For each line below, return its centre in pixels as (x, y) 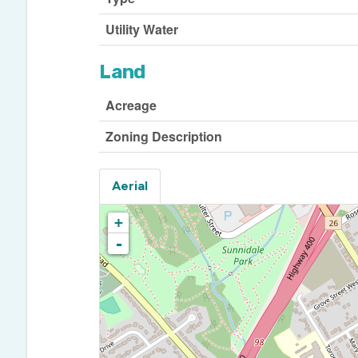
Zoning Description (164, 136)
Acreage (131, 105)
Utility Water (142, 29)
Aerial (130, 185)
